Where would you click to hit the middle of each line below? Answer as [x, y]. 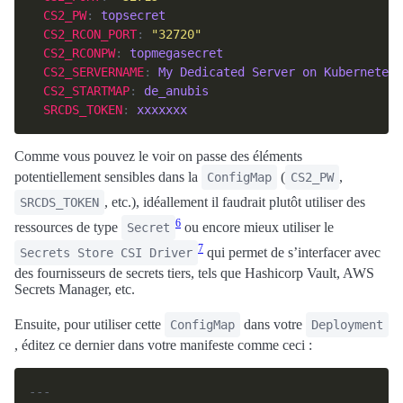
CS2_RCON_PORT [90, 34]
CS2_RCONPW [79, 53]
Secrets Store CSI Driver [106, 253]
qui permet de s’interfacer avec [292, 252]
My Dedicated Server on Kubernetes [277, 72]
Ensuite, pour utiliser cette [90, 324]
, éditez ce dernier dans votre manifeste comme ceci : [163, 345]
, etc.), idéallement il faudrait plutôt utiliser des [235, 202]
